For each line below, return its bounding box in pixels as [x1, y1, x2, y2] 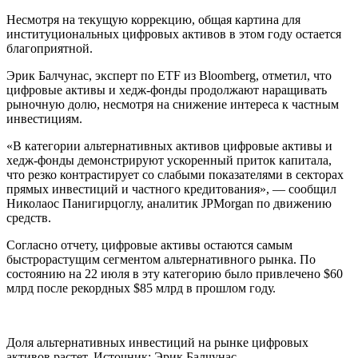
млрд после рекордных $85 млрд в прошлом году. [6, 280, 276, 295]
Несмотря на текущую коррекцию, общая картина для [6, 12, 300, 26]
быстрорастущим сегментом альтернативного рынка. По [6, 252, 316, 266]
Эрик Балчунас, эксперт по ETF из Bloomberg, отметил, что [6, 68, 332, 82]
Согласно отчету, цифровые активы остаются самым [6, 237, 292, 252]
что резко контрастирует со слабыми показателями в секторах [6, 167, 344, 181]
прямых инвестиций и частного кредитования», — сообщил [6, 181, 336, 196]
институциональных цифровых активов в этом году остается [6, 26, 341, 41]
